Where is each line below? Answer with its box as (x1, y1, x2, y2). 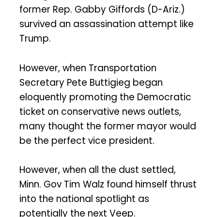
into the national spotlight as (19, 192, 149, 206)
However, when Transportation (19, 61, 156, 75)
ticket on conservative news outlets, (19, 105, 181, 118)
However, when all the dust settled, (19, 163, 176, 177)
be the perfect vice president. (19, 134, 155, 147)
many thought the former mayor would (19, 119, 196, 133)
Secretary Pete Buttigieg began (19, 76, 163, 89)
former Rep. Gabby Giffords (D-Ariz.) (19, 2, 185, 16)
